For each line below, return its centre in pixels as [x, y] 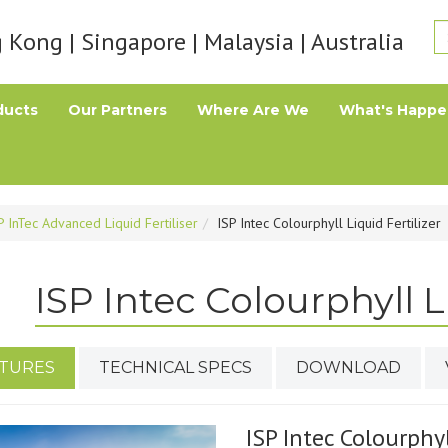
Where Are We [253, 110]
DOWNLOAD [348, 367]
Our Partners [117, 110]
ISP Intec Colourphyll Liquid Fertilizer [329, 223]
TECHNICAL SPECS [175, 367]
